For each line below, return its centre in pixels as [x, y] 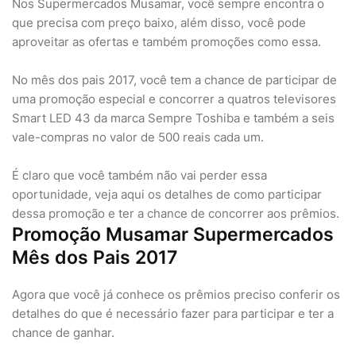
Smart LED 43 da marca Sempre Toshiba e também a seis [173, 118]
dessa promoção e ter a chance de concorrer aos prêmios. [176, 213]
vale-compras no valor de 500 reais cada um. [138, 137]
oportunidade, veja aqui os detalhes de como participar [167, 194]
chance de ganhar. [63, 333]
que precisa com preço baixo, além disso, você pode [159, 23]
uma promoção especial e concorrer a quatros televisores [174, 99]
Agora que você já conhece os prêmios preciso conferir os [176, 294]
